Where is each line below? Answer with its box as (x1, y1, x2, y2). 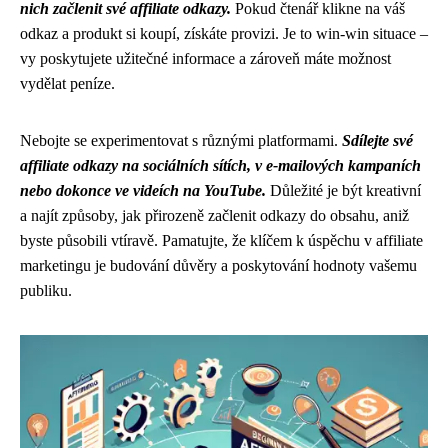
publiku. (20, 282, 72, 299)
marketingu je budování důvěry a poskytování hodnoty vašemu (20, 257, 417, 274)
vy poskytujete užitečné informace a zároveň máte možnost (20, 50, 391, 67)
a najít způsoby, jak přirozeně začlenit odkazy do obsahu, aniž (20, 207, 409, 224)
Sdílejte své (342, 132, 413, 149)
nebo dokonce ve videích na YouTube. (20, 182, 266, 199)
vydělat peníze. (20, 75, 115, 92)
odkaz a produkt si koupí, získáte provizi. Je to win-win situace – (20, 25, 428, 42)
